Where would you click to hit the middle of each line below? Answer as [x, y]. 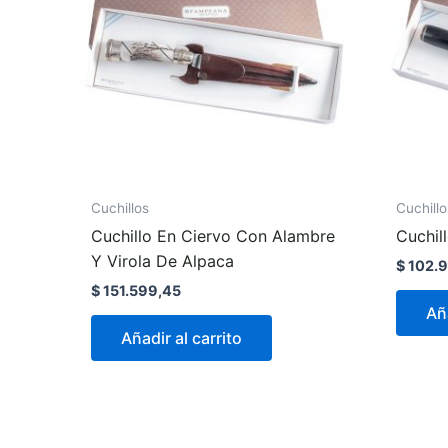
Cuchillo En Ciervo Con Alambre [213, 235]
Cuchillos [120, 207]
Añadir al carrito [182, 337]
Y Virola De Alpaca [163, 260]
